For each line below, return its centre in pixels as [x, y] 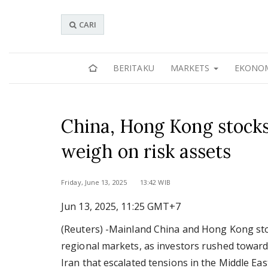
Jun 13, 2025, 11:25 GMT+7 [121, 206]
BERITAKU [133, 68]
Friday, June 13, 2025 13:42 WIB [116, 182]
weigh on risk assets [146, 151]
